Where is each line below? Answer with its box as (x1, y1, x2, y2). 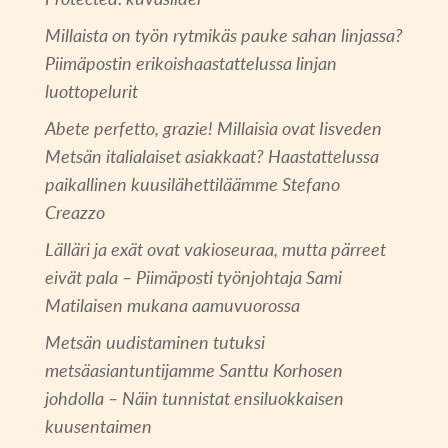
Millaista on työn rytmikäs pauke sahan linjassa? (44, 23, 403, 48)
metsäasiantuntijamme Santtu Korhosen (44, 358, 343, 383)
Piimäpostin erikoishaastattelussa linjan (44, 51, 337, 76)
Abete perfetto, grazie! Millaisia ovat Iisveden (44, 116, 382, 141)
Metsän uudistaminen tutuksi (44, 330, 265, 355)
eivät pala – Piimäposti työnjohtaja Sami (44, 265, 342, 290)
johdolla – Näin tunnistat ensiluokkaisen (44, 386, 344, 411)
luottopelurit (44, 79, 138, 104)
